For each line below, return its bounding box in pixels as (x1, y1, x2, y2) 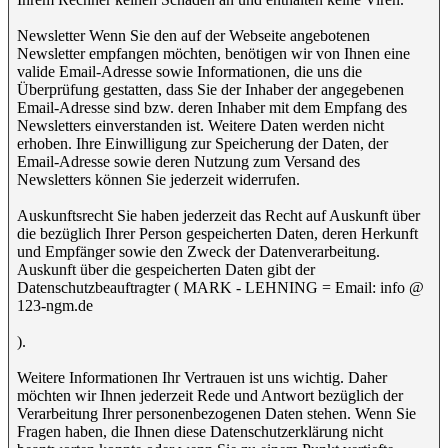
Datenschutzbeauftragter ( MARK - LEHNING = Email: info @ (17, 279, 424, 296)
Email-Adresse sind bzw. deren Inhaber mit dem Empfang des (17, 99, 407, 116)
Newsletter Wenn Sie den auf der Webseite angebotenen (17, 27, 370, 44)
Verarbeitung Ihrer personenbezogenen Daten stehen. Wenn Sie (17, 405, 416, 422)
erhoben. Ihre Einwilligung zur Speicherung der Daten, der (17, 135, 388, 152)
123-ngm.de (17, 297, 93, 314)
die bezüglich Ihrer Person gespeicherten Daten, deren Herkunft (17, 225, 418, 242)
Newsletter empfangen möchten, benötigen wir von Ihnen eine (17, 45, 410, 62)
